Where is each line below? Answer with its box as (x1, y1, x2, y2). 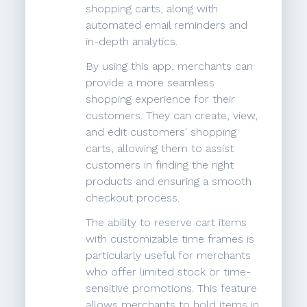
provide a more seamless (86, 76, 215, 90)
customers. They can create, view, (86, 109, 258, 123)
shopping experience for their (86, 93, 236, 106)
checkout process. (86, 191, 180, 205)
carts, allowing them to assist (86, 142, 234, 156)
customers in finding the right (86, 158, 234, 172)
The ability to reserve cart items (86, 216, 247, 230)
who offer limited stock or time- (86, 265, 251, 279)
